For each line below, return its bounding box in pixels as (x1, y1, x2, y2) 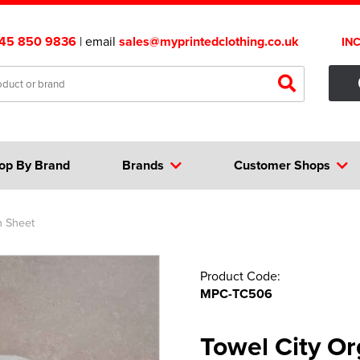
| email (76, 32, 119, 50)
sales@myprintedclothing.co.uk (119, 32, 299, 51)
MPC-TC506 (200, 284, 272, 303)
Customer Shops (234, 156, 331, 174)
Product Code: (200, 267, 280, 284)
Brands (121, 156, 164, 174)
